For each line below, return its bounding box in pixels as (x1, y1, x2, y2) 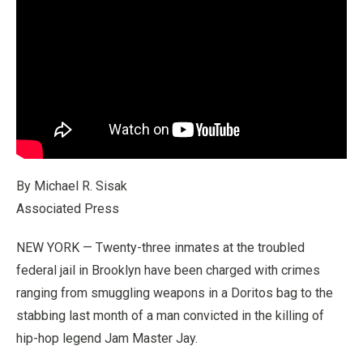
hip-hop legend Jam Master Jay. (16, 330, 198, 346)
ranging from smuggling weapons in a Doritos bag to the (16, 284, 333, 301)
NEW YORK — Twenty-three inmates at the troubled (16, 239, 305, 255)
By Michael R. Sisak (16, 177, 127, 194)
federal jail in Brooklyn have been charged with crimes (16, 262, 320, 278)
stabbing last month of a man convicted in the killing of (16, 307, 324, 323)
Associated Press (16, 200, 119, 216)
